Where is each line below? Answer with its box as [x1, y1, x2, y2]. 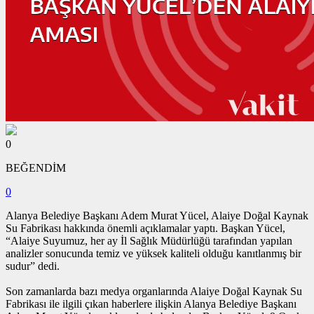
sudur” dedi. [6, 259, 60, 272]
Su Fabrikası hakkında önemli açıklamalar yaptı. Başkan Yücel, [6, 221, 285, 234]
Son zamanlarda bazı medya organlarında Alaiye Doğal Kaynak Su [6, 285, 302, 297]
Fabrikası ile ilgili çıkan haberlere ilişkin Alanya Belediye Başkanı [6, 297, 296, 310]
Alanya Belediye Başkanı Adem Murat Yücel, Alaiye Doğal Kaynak [6, 209, 308, 221]
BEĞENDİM [6, 161, 66, 174]
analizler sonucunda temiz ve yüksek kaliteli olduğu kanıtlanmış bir [6, 247, 301, 259]
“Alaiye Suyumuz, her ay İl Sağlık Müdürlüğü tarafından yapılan [6, 234, 292, 247]
